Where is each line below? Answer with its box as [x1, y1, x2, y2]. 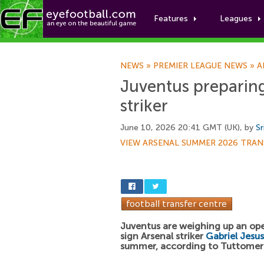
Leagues [220, 14, 252, 24]
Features [154, 14, 188, 24]
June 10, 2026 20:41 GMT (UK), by [120, 123, 256, 133]
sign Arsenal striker [120, 230, 206, 242]
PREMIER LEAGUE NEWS [153, 61, 247, 71]
